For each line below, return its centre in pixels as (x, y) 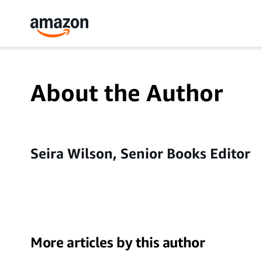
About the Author (127, 92)
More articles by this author (118, 242)
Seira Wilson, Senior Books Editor (140, 153)
